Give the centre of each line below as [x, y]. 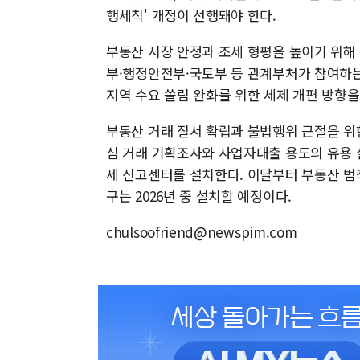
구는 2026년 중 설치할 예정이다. [199, 196]
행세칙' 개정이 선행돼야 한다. [191, 15]
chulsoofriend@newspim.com [202, 232]
